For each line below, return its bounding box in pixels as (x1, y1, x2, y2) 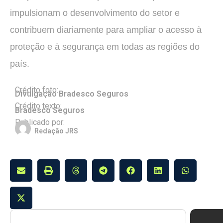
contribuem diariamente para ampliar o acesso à (10, 24, 202, 35)
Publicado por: (15, 117, 65, 127)
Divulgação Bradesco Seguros (15, 89, 128, 99)
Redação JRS (34, 126, 78, 135)
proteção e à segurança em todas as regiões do (10, 41, 200, 52)
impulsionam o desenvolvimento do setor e (10, 7, 180, 18)
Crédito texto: (15, 101, 62, 111)
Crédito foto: (15, 85, 58, 95)
